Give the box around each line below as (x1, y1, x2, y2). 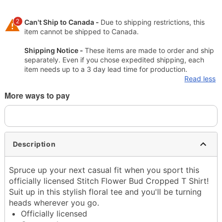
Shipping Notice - (24, 46, 85, 55)
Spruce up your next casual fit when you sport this (8, 165, 199, 175)
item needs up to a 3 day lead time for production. (24, 64, 187, 73)
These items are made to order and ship (84, 46, 214, 55)
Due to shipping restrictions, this (100, 17, 205, 26)
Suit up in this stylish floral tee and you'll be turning (8, 186, 202, 197)
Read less (184, 74, 216, 83)
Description (12, 140, 56, 149)
